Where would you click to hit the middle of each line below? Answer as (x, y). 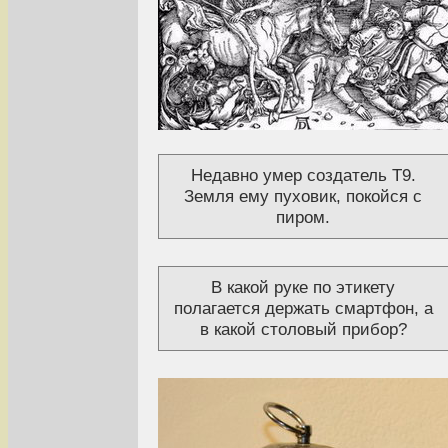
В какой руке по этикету (303, 286)
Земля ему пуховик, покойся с (303, 195)
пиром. (303, 216)
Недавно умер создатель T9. (303, 174)
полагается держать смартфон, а (303, 307)
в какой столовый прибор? (303, 328)
